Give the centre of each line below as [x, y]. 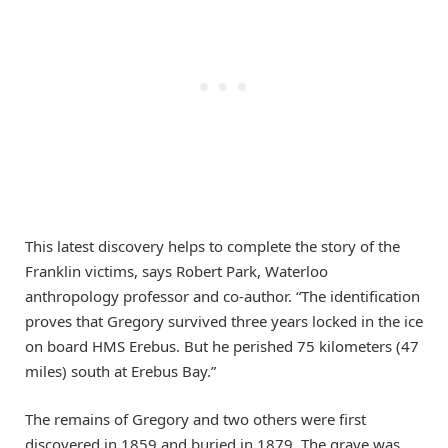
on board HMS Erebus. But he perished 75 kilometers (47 [222, 345]
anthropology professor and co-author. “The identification [222, 295]
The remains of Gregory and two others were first [195, 418]
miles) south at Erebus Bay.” [120, 370]
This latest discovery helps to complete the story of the [212, 245]
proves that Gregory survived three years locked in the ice [224, 320]
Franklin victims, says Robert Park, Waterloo [176, 270]
